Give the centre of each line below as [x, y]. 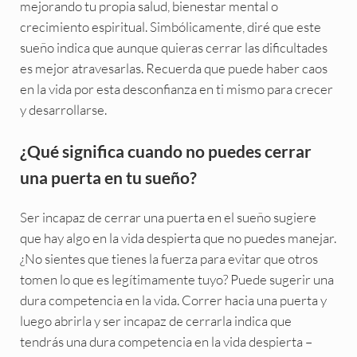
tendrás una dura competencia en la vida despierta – [166, 341]
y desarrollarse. [63, 110]
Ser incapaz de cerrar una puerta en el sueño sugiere [168, 217]
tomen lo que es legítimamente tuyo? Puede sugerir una [177, 279]
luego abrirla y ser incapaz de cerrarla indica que [155, 320]
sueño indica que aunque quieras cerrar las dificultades [173, 48]
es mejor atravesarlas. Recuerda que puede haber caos [173, 69]
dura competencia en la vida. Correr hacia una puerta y [173, 300]
